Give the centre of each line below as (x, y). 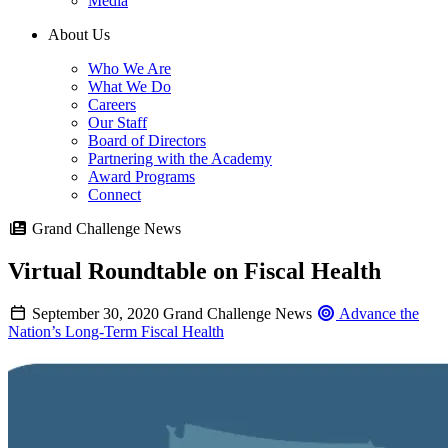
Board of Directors (147, 141)
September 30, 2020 (95, 314)
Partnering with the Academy (180, 159)
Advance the (377, 314)
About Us (79, 35)
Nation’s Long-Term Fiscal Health (116, 332)
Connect (114, 195)
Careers (112, 105)
